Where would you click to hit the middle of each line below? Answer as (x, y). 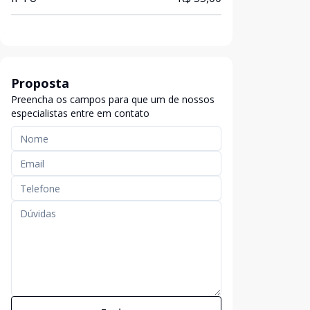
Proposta (40, 83)
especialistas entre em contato (80, 113)
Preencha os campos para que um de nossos (113, 99)
